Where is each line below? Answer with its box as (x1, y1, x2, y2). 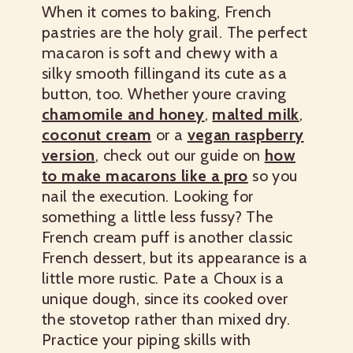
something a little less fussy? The (42, 207, 273, 227)
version (42, 146, 95, 165)
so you (247, 166, 298, 186)
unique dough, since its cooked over (42, 289, 288, 309)
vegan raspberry (187, 125, 304, 145)
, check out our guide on (95, 146, 265, 165)
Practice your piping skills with (42, 330, 251, 350)
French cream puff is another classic (42, 228, 293, 247)
